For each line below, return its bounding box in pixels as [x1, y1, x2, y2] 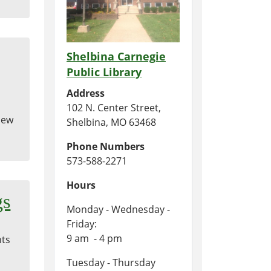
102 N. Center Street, [67, 100, 161, 114]
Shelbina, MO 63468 [67, 115, 156, 129]
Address [67, 86, 105, 100]
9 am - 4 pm [67, 231, 125, 245]
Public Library [67, 64, 142, 79]
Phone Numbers [67, 139, 145, 153]
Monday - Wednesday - [67, 202, 170, 216]
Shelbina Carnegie [67, 48, 166, 64]
